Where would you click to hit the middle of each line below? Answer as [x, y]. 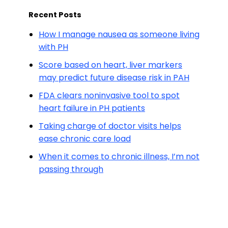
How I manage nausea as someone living [119, 34]
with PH [53, 47]
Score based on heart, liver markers [110, 65]
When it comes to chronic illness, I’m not [119, 156]
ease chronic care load [85, 139]
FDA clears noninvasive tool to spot [109, 95]
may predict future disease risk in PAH [114, 78]
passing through [71, 169]
